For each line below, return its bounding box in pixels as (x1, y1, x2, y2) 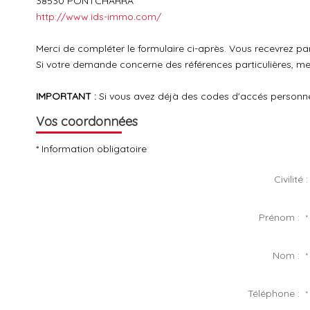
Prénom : (259, 211, 306, 224)
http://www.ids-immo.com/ (36, 10, 161, 23)
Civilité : (274, 173, 309, 185)
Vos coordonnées (36, 113, 138, 129)
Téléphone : (248, 287, 306, 300)
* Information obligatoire (36, 142, 147, 155)
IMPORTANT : (36, 90, 96, 102)
